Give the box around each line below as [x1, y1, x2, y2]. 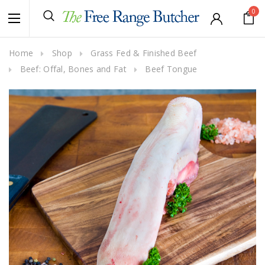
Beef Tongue [145, 63, 198, 75]
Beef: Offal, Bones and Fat [20, 63, 127, 75]
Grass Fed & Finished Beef [91, 47, 197, 59]
